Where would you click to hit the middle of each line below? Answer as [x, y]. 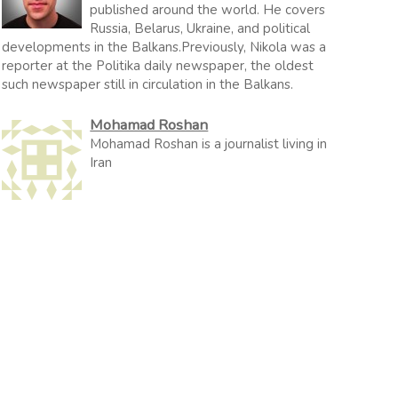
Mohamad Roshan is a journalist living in [209, 144]
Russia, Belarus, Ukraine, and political [200, 28]
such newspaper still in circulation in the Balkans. [148, 84]
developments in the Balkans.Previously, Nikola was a [164, 47]
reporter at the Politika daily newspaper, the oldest [158, 65]
